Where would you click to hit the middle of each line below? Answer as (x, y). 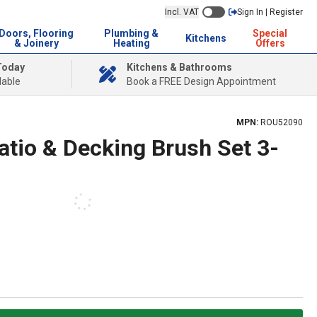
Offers (270, 43)
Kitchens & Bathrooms (179, 67)
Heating (131, 43)
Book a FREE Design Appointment (201, 81)
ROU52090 (282, 122)
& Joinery (36, 43)
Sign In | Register (270, 12)
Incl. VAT (182, 12)
